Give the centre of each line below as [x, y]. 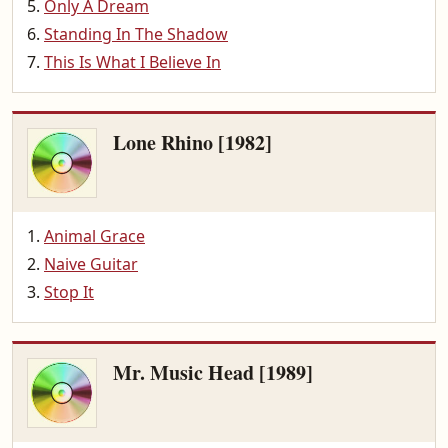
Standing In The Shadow [136, 34]
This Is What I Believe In [132, 62]
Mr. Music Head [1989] [213, 372]
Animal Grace [94, 236]
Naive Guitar [91, 264]
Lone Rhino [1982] [192, 142]
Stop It [69, 292]
